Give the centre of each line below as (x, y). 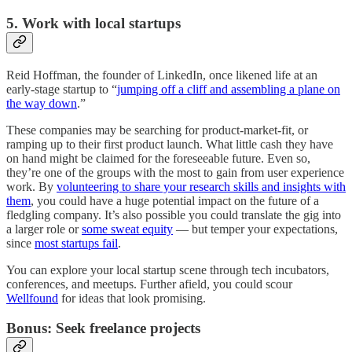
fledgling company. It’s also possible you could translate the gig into (174, 214)
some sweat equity (127, 229)
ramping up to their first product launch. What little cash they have (170, 144)
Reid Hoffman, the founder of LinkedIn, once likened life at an (162, 75)
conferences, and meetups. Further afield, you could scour (149, 284)
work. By (31, 186)
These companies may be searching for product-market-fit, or (157, 130)
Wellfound (32, 298)
